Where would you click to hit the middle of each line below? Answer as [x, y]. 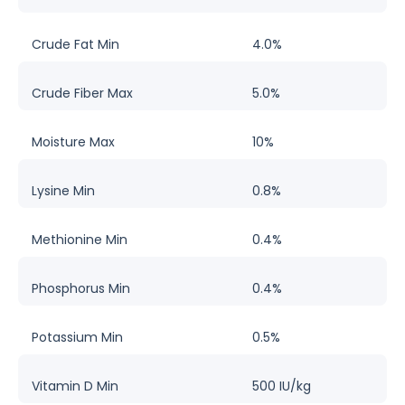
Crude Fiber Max [82, 93]
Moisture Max [73, 141]
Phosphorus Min [81, 288]
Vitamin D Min [75, 386]
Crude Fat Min [75, 44]
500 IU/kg [282, 386]
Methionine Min [80, 239]
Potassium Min [77, 337]
